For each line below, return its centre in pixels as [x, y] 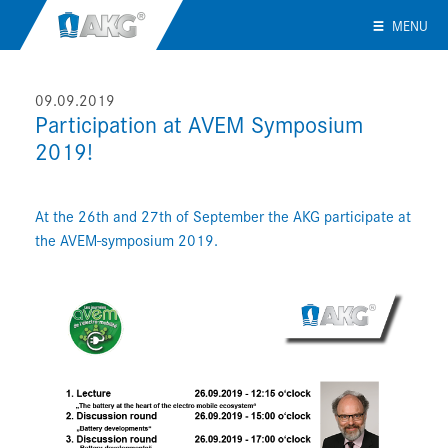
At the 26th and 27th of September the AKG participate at [223, 215]
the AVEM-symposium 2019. [126, 239]
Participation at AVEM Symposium [199, 123]
